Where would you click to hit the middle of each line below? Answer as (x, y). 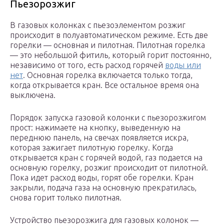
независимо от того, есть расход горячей (87, 65)
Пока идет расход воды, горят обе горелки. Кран (102, 178)
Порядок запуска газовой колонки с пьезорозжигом (108, 118)
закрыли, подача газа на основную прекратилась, (103, 188)
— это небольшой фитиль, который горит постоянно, (111, 55)
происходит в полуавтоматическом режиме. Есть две (109, 35)
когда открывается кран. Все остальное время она (104, 85)
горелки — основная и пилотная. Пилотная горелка (107, 45)
